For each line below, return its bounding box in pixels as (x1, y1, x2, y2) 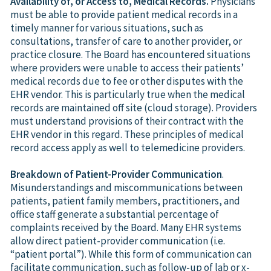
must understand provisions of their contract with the (10, 114, 244, 128)
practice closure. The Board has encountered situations (10, 47, 250, 61)
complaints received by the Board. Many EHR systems (10, 220, 241, 234)
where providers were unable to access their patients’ (10, 60, 244, 74)
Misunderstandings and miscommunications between (10, 180, 243, 194)
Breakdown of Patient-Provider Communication (10, 167, 222, 181)
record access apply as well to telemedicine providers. (10, 140, 245, 154)
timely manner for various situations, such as (10, 21, 203, 34)
